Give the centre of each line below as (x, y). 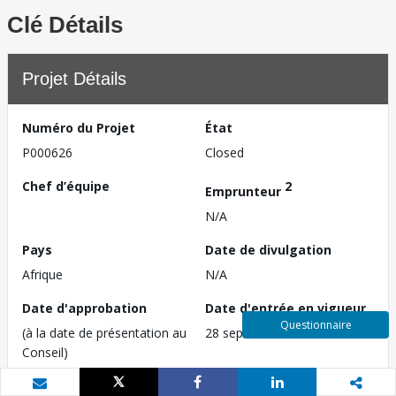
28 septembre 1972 (261, 332)
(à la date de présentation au (104, 332)
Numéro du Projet (79, 128)
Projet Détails (74, 79)
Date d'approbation (84, 308)
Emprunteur (245, 191)
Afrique (42, 274)
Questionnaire (316, 325)
